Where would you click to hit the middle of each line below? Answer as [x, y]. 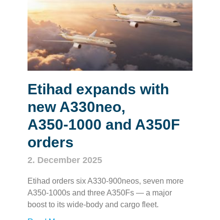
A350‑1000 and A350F [103, 124]
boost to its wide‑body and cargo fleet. [93, 204]
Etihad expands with [98, 89]
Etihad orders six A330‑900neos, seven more [105, 181]
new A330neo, [76, 107]
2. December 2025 [65, 160]
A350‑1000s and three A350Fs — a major [99, 192]
